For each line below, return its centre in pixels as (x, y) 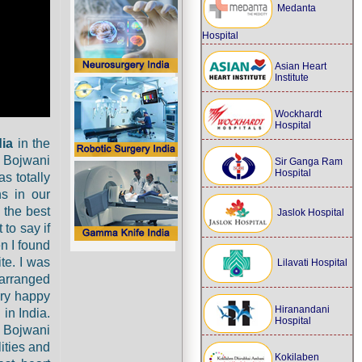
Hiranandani (302, 309)
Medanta (295, 8)
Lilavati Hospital (311, 263)
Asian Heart (301, 66)
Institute (292, 78)
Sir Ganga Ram (309, 162)
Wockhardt (298, 114)
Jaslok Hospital (309, 213)
